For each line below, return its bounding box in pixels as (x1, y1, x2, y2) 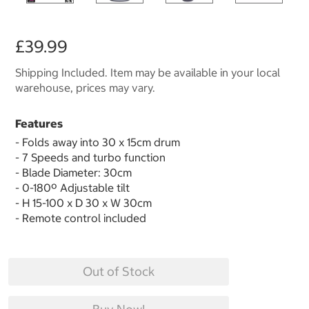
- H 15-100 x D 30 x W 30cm (15, 196, 152, 210)
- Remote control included (15, 211, 146, 226)
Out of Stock (83, 263, 154, 280)
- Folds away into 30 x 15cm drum (15, 135, 180, 150)
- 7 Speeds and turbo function (15, 150, 166, 165)
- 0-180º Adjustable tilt (15, 181, 132, 195)
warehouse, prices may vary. (15, 81, 155, 95)
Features (15, 117, 63, 131)
